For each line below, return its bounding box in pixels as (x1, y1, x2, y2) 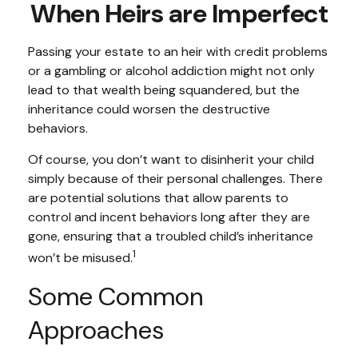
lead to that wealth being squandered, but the (28, 82, 300, 98)
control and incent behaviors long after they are (28, 209, 310, 225)
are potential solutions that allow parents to (28, 189, 288, 206)
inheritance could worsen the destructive (28, 101, 270, 117)
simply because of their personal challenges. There (28, 170, 323, 187)
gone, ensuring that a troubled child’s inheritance (28, 228, 313, 245)
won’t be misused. (28, 249, 133, 267)
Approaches (28, 313, 164, 348)
